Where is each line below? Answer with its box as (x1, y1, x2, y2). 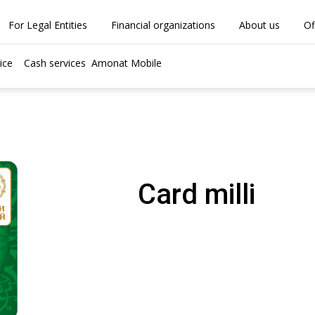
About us (238, 18, 280, 32)
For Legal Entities (8, 18, 87, 32)
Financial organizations (110, 18, 215, 32)
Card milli (138, 178, 255, 211)
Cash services (24, 56, 86, 70)
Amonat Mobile (91, 56, 162, 70)
